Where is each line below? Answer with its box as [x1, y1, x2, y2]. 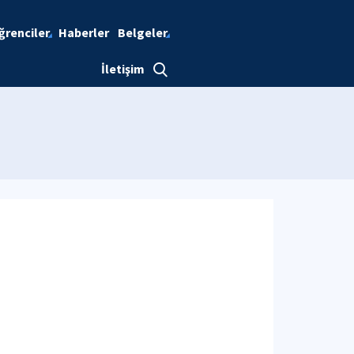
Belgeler [117, 24, 168, 40]
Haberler [58, 24, 109, 40]
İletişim [100, 61, 145, 77]
